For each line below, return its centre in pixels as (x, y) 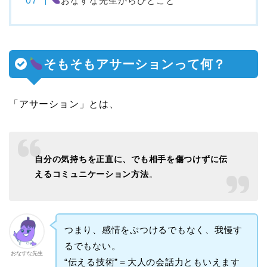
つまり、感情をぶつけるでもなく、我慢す (153, 230)
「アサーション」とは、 (64, 104)
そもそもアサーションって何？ (134, 64)
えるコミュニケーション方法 (92, 174)
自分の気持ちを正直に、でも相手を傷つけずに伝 (131, 159)
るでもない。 (92, 246)
